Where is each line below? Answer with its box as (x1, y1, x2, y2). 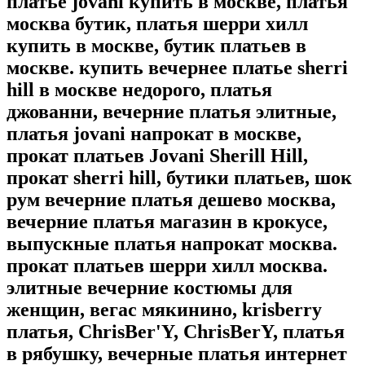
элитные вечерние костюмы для (7, 277, 292, 299)
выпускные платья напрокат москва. (7, 233, 337, 255)
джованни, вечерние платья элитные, (7, 101, 336, 123)
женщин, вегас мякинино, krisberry (7, 299, 322, 321)
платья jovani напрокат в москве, (7, 123, 301, 145)
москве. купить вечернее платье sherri (7, 57, 348, 79)
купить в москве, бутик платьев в (7, 35, 306, 57)
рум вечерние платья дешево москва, (7, 189, 336, 211)
